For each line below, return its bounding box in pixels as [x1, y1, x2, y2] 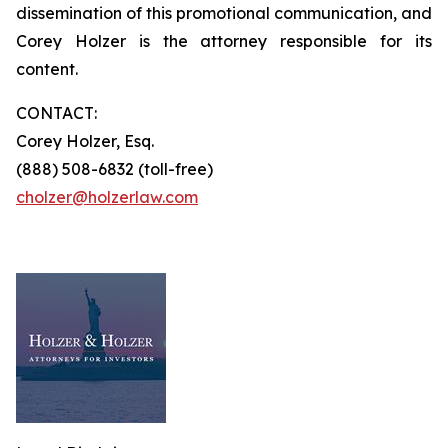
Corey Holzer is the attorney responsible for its [16, 31, 432, 51]
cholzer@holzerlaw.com [16, 187, 198, 207]
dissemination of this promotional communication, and [16, 3, 432, 23]
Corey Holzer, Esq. [16, 131, 154, 151]
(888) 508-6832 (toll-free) [16, 159, 213, 179]
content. [16, 59, 78, 79]
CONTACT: [16, 103, 97, 123]
